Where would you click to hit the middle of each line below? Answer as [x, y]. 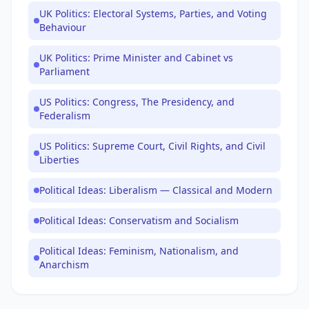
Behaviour [63, 27]
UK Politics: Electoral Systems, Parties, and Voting [153, 13]
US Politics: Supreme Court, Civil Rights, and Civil [152, 146]
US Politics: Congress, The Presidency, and [137, 102]
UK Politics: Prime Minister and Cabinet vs [136, 58]
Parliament [64, 71]
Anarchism [64, 265]
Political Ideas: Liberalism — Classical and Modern [156, 190]
